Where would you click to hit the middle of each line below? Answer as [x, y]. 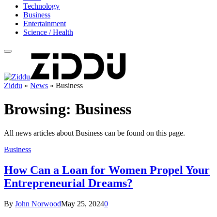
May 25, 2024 [83, 203]
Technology [41, 6]
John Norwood [38, 203]
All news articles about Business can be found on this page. [94, 133]
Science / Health [48, 32]
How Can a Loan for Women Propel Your [107, 170]
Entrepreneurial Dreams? [68, 183]
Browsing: [39, 109]
